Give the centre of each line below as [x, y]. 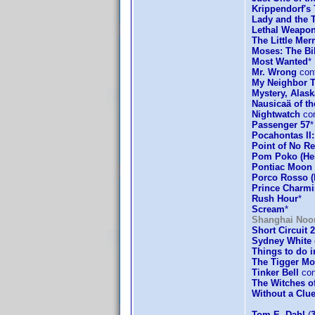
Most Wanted [280, 62]
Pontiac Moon [282, 167]
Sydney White [282, 241]
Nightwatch [276, 114]
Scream [268, 209]
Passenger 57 [281, 125]
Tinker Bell [275, 272]
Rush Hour [275, 199]
